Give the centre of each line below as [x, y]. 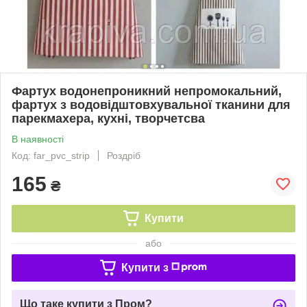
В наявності [38, 139]
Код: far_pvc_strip [51, 155]
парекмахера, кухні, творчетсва [108, 118]
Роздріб [124, 155]
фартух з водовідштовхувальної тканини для [151, 105]
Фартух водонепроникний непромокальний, [147, 91]
